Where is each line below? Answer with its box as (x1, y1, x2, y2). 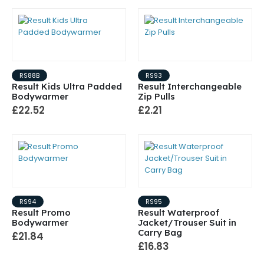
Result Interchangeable (138, 81, 242, 93)
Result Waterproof (138, 207, 219, 219)
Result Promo (12, 207, 71, 219)
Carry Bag (138, 227, 182, 239)
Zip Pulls (138, 91, 175, 103)
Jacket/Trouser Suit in (138, 217, 236, 229)
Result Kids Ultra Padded (12, 81, 122, 93)
